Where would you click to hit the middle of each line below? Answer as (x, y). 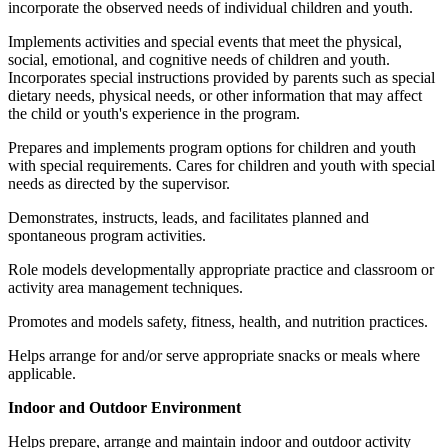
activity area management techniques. (125, 288)
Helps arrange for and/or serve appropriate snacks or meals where (214, 356)
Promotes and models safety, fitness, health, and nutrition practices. (218, 322)
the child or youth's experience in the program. (154, 114)
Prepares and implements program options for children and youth (212, 148)
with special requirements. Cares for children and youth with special (221, 166)
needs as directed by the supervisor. (119, 184)
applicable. (42, 374)
